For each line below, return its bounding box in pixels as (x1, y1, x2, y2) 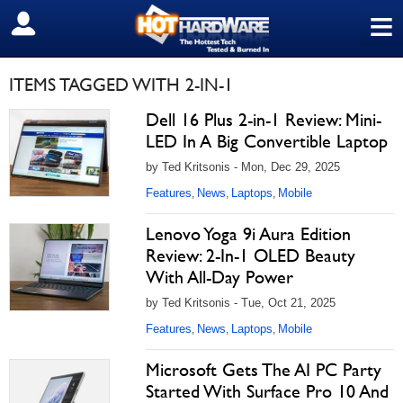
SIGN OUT (13, 15, 92, 33)
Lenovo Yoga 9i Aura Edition (146, 223, 351, 245)
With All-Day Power (146, 266, 293, 288)
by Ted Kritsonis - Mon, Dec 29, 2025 (146, 160, 340, 174)
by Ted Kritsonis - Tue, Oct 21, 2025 (146, 296, 336, 309)
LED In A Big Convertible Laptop (146, 130, 388, 152)
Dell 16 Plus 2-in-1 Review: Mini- (146, 109, 381, 130)
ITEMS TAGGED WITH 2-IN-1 (9, 74, 233, 95)
